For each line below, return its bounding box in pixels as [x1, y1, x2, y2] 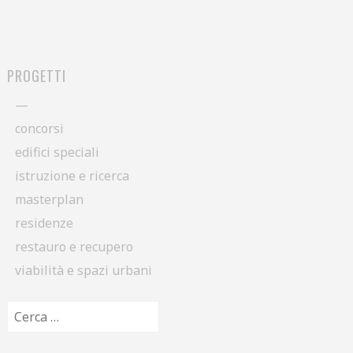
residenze [14, 214, 73, 232]
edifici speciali [14, 143, 99, 162]
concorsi [14, 120, 64, 138]
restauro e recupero [14, 238, 133, 256]
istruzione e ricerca [14, 167, 129, 185]
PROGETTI [6, 65, 66, 87]
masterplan [14, 191, 84, 209]
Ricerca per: [6, 302, 76, 320]
